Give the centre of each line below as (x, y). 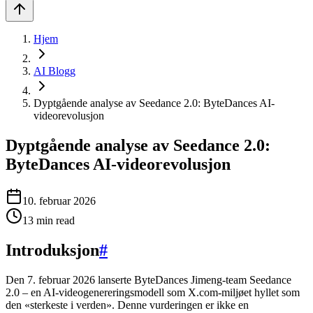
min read (54, 220)
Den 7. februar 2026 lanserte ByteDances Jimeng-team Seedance (148, 279)
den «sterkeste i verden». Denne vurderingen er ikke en (127, 305)
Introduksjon (52, 250)
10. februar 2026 (59, 201)
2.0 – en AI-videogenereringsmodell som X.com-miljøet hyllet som (153, 292)
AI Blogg (54, 71)
